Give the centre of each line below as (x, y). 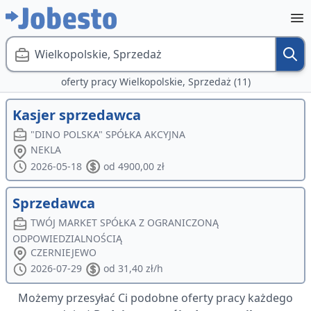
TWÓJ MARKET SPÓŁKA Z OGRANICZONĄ (125, 223)
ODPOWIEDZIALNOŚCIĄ (67, 238)
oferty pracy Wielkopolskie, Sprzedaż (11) (155, 82)
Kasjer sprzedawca (77, 115)
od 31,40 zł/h (133, 269)
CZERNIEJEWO (64, 252)
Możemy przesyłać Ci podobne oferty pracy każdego (155, 297)
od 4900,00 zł (134, 167)
